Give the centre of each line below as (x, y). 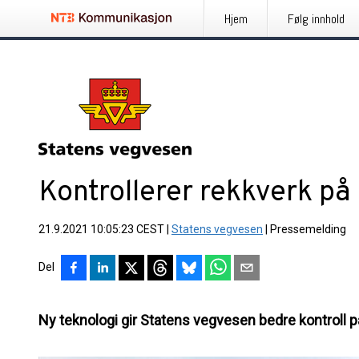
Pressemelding (308, 229)
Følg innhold (316, 19)
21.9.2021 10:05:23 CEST (101, 229)
